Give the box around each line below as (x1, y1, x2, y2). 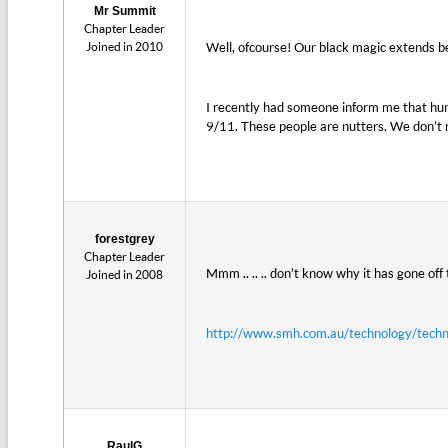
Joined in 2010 (86, 39, 164, 55)
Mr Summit (93, 4, 156, 19)
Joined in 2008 (86, 267, 164, 283)
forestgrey (94, 232, 155, 247)
